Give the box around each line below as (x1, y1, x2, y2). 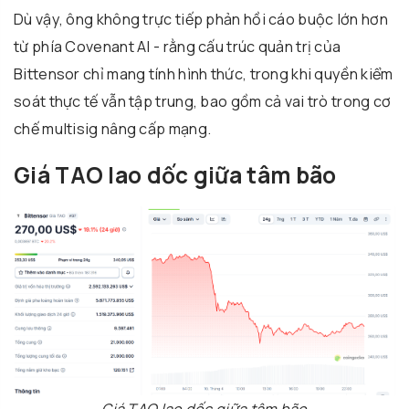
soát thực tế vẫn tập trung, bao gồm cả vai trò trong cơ (14, 91, 392, 112)
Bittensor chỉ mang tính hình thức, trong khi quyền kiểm (14, 64, 393, 85)
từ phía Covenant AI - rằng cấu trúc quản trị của (14, 37, 341, 58)
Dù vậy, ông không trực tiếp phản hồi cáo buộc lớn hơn (14, 9, 388, 30)
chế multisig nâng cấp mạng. (14, 119, 212, 140)
